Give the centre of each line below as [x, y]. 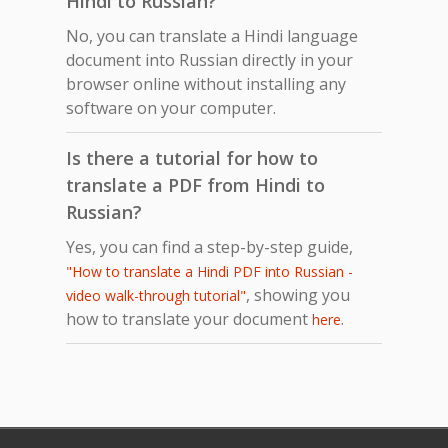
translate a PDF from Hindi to [195, 184]
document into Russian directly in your [209, 59]
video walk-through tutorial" [156, 295]
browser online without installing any [206, 83]
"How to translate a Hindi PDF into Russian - [209, 271]
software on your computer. [171, 107]
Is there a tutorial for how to [192, 157]
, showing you [298, 294]
